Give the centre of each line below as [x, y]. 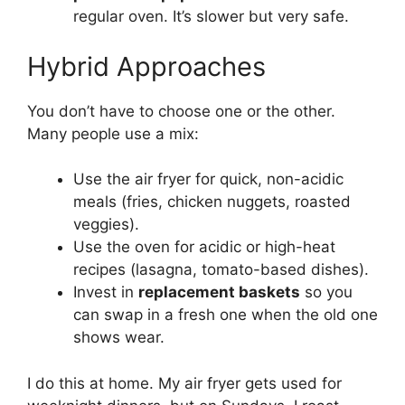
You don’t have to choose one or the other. [181, 111]
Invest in [106, 292]
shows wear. [119, 338]
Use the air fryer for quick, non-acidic [208, 179]
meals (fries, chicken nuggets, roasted [212, 202]
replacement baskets [219, 292]
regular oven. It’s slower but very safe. [211, 17]
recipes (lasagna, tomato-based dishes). [221, 270]
